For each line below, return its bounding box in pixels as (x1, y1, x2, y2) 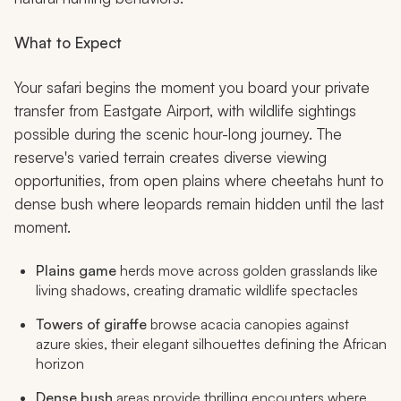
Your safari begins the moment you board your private (14, 77, 370, 97)
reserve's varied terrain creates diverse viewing (14, 147, 327, 166)
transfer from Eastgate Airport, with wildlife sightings (14, 100, 356, 120)
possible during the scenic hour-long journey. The (14, 124, 342, 143)
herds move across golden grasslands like (116, 260, 378, 279)
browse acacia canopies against (147, 314, 349, 333)
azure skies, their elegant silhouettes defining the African (36, 334, 387, 353)
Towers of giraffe (36, 314, 147, 333)
